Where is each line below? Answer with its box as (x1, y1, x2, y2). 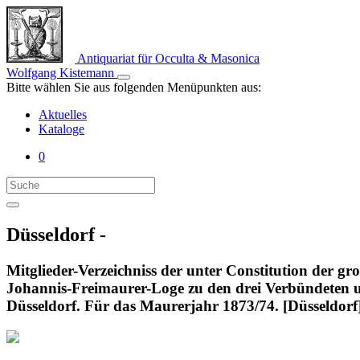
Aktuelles (39, 108, 87, 121)
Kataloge (39, 122, 84, 136)
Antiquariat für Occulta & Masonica (75, 51, 260, 65)
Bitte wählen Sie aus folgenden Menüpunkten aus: (6, 80, 261, 94)
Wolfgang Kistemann (6, 66, 117, 80)
